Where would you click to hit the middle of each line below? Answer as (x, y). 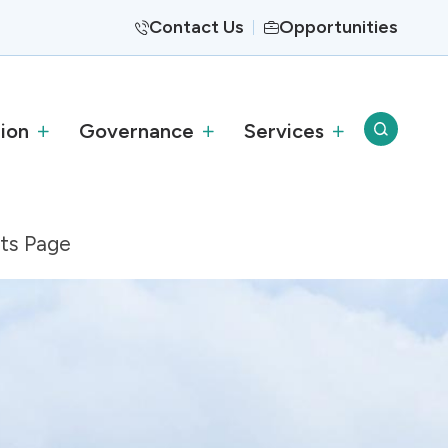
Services (284, 131)
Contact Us (196, 26)
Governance (136, 131)
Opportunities (338, 26)
